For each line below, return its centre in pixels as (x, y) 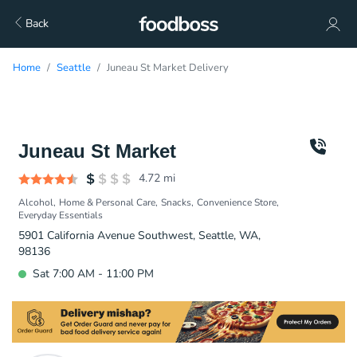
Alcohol (36, 202)
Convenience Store (237, 202)
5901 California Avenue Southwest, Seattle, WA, (139, 235)
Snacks (176, 202)
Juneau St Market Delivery (168, 68)
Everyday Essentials (61, 215)
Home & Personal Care (107, 202)
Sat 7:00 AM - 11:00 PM (93, 274)
